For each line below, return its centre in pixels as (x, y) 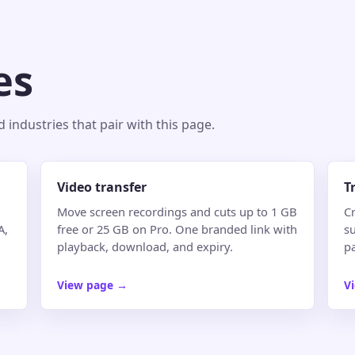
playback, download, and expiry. (145, 247)
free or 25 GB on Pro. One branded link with (177, 229)
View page (86, 284)
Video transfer (101, 187)
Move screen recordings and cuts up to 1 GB (177, 212)
